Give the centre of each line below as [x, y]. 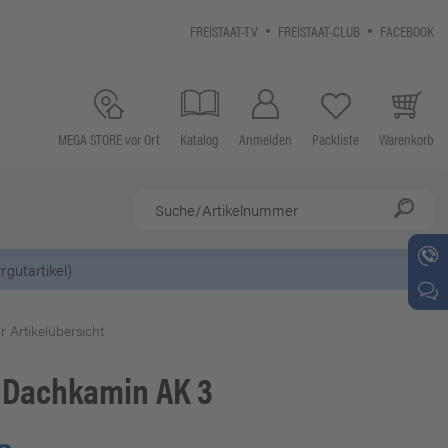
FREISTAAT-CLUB [319, 30]
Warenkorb [406, 138]
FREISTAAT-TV [224, 30]
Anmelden [265, 138]
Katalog [199, 138]
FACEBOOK [407, 30]
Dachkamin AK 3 [107, 389]
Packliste [335, 138]
